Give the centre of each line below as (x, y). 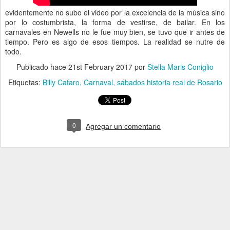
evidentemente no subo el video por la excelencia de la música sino (115, 12)
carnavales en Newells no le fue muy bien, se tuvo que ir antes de (115, 32)
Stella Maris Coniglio (180, 67)
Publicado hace (42, 67)
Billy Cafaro (61, 82)
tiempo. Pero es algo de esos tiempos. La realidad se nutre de (115, 42)
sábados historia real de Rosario (169, 82)
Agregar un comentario (123, 126)
